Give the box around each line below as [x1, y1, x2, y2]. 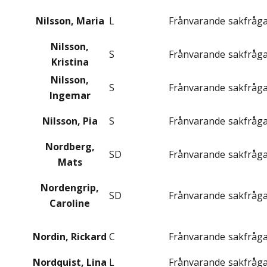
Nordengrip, [41, 181, 99, 195]
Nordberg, [45, 140, 95, 154]
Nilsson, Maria [35, 14, 104, 28]
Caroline [49, 197, 90, 210]
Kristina [51, 55, 89, 69]
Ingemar [49, 89, 91, 103]
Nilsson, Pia [42, 114, 98, 128]
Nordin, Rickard [33, 230, 107, 244]
